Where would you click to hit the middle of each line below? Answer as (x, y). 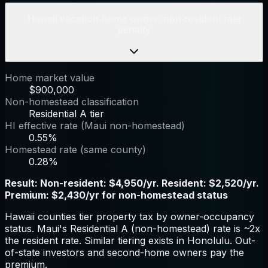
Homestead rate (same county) (75, 150)
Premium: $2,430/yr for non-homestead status (116, 195)
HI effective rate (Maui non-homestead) (95, 126)
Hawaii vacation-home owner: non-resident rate (134, 19)
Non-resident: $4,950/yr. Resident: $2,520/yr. (150, 183)
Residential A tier (66, 114)
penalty (134, 29)
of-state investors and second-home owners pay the (124, 253)
